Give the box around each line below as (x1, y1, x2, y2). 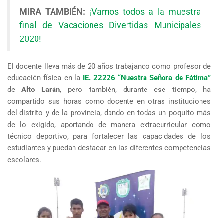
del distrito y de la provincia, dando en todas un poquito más (7, 109, 211, 118)
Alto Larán (21, 85, 60, 94)
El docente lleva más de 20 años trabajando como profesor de (7, 62, 211, 71)
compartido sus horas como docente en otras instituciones (7, 97, 211, 106)
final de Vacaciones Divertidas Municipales (19, 20, 201, 31)
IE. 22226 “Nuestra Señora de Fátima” (83, 73, 211, 83)
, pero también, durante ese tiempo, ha (59, 85, 211, 94)
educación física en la (7, 73, 83, 83)
